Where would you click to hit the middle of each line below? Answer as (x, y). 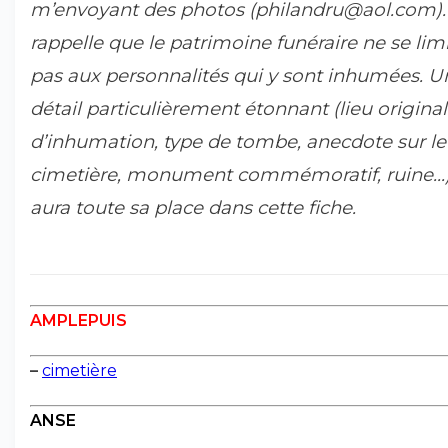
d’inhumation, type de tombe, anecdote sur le (238, 141)
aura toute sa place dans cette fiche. (193, 207)
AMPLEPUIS (78, 320)
